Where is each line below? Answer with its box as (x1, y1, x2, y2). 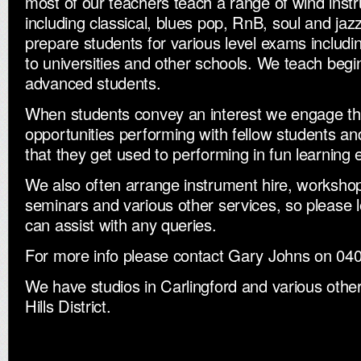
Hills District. (25, 294, 111, 317)
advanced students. (25, 71, 161, 94)
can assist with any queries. (25, 213, 217, 236)
